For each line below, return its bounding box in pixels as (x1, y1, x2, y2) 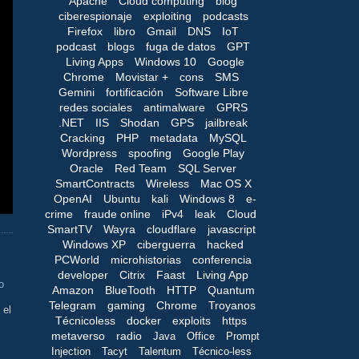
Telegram (49, 298, 96, 312)
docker (127, 313, 161, 327)
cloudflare (146, 222, 196, 236)
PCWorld (54, 252, 99, 266)
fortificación (105, 85, 163, 99)
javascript (207, 222, 256, 236)
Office (186, 329, 215, 342)
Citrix (119, 268, 145, 281)
